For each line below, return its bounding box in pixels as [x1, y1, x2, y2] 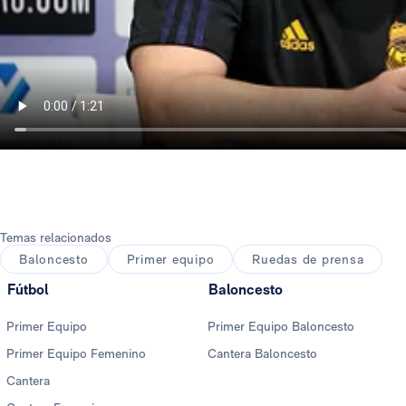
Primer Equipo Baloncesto [208, 319, 354, 334]
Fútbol [7, 281, 48, 299]
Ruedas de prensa [252, 252, 364, 267]
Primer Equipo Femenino [6, 346, 146, 362]
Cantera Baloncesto [208, 346, 317, 362]
